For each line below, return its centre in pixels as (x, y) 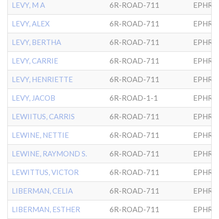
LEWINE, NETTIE (40, 135)
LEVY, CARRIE (35, 61)
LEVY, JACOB (33, 98)
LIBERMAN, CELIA (42, 191)
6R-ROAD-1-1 (134, 98)
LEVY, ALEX (31, 23)
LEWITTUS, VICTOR (45, 172)
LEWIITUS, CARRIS (43, 116)
